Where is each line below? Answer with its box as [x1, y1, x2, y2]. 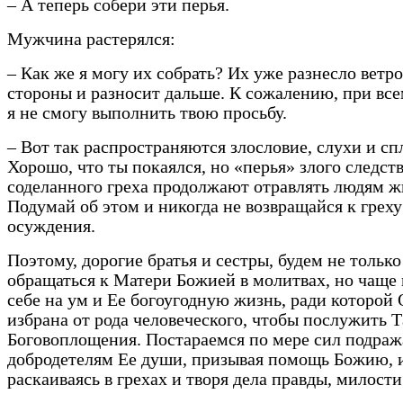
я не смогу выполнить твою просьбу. [7, 103, 287, 123]
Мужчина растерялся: [7, 30, 175, 49]
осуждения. [7, 217, 95, 237]
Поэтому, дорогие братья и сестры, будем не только [7, 251, 401, 271]
